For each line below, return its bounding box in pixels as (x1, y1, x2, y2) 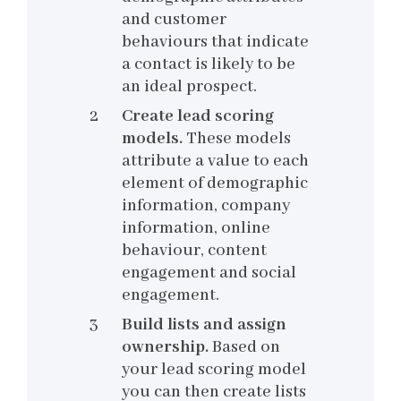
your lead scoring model (122, 359, 306, 381)
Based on (212, 337, 280, 359)
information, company (122, 195, 290, 218)
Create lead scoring (122, 106, 274, 128)
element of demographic (122, 173, 308, 195)
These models (183, 128, 291, 150)
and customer (122, 9, 226, 31)
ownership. (122, 337, 212, 359)
